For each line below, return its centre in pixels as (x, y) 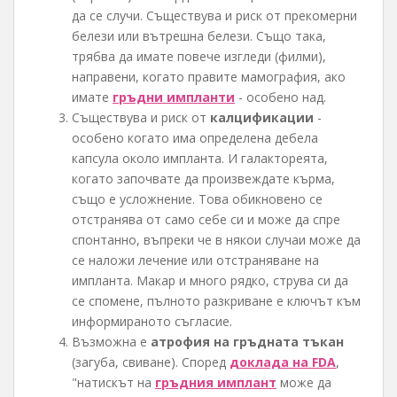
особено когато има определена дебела (195, 138)
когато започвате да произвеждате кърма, (203, 179)
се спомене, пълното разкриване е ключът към (216, 301)
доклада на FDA (283, 362)
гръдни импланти (174, 97)
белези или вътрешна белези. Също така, (199, 36)
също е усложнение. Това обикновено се (197, 199)
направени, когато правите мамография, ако (209, 77)
